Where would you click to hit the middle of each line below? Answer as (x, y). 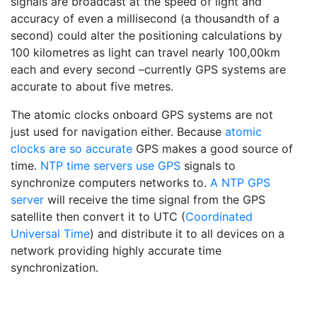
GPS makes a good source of (213, 149)
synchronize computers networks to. (110, 183)
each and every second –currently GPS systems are (148, 70)
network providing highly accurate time (116, 251)
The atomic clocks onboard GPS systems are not (142, 115)
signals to (208, 166)
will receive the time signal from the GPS (155, 200)
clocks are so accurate (71, 149)
